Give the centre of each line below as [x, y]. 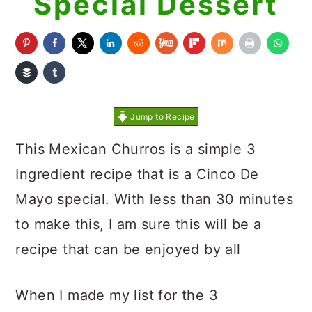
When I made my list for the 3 [117, 295]
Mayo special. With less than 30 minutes [154, 199]
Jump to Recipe [161, 117]
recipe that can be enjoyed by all [128, 249]
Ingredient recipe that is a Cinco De [137, 174]
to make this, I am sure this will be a [139, 224]
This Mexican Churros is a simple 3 [135, 149]
